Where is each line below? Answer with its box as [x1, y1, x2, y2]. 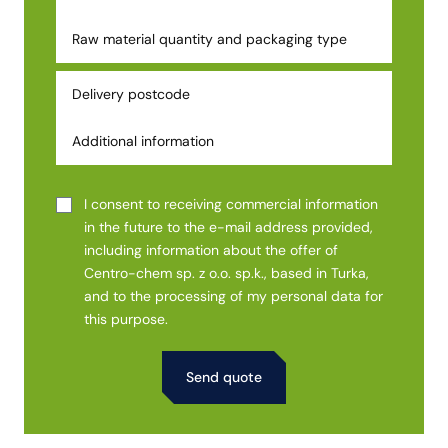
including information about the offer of [84, 240, 338, 259]
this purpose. [84, 309, 168, 328]
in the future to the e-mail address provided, [84, 217, 373, 236]
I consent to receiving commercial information [84, 194, 378, 213]
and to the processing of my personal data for [84, 286, 383, 305]
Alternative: [56, 405, 127, 423]
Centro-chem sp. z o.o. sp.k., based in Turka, [84, 263, 369, 282]
